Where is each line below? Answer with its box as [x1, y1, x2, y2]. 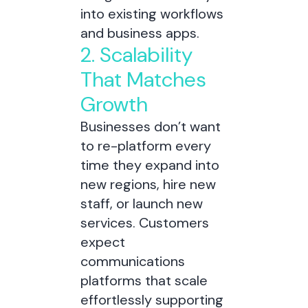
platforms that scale [80, 272, 208, 289]
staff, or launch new [80, 195, 203, 212]
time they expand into [80, 156, 219, 174]
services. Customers [80, 214, 209, 232]
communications [80, 252, 185, 270]
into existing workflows [80, 5, 223, 23]
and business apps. [80, 24, 199, 42]
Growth [80, 91, 148, 118]
